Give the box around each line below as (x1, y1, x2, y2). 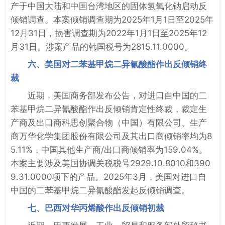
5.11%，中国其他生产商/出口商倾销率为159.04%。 (11, 144, 207, 155)
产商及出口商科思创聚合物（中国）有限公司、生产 (11, 117, 207, 128)
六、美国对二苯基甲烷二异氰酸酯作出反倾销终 (28, 59, 207, 69)
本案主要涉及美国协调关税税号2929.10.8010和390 (11, 158, 210, 168)
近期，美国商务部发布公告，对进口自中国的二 (28, 90, 207, 100)
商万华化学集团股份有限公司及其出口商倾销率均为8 (11, 131, 212, 141)
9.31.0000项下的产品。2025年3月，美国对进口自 (11, 171, 206, 182)
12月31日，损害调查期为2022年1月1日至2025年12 (11, 28, 207, 38)
